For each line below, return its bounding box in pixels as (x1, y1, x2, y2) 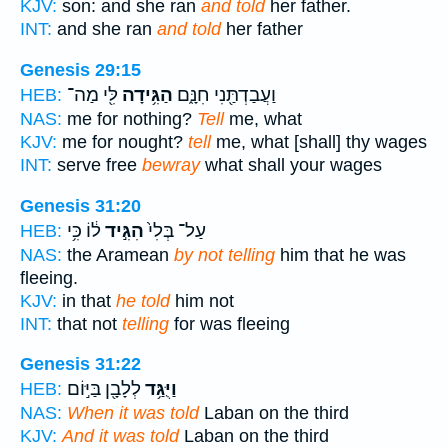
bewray (142, 154, 200, 175)
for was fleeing (169, 313, 290, 334)
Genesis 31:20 (20, 195, 141, 216)
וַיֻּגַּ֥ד (141, 378, 177, 401)
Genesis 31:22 (20, 354, 141, 375)
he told (116, 290, 170, 311)
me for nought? (57, 131, 188, 152)
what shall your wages (200, 154, 382, 175)
